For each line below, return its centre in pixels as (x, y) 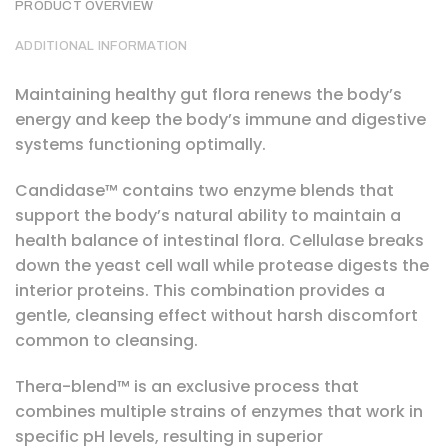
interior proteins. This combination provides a (200, 290)
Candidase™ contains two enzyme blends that (204, 190)
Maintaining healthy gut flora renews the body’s (208, 94)
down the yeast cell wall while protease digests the (222, 265)
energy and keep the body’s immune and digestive (220, 119)
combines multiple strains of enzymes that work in (219, 411)
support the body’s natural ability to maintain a (208, 215)
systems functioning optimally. (140, 144)
